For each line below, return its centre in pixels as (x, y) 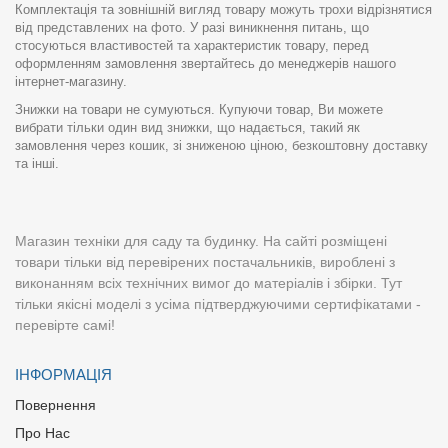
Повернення (55, 404)
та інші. (37, 163)
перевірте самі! (65, 324)
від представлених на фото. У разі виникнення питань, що (192, 27)
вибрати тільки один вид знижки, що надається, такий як (187, 127)
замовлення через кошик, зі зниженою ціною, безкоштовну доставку (221, 145)
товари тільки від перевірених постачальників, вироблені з (205, 261)
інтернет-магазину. (71, 81)
